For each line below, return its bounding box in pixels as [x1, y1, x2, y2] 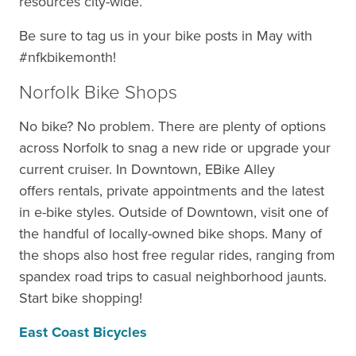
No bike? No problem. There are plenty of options [19, 116, 326, 137]
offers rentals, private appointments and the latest [19, 180, 324, 201]
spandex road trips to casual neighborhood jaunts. [19, 266, 327, 287]
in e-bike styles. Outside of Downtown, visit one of [19, 202, 328, 222]
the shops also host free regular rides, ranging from [19, 245, 335, 265]
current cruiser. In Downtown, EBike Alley [19, 159, 275, 180]
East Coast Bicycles [19, 322, 147, 342]
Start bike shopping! [19, 288, 142, 308]
